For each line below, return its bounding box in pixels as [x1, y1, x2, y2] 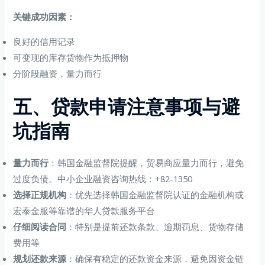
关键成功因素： [13, 11, 76, 23]
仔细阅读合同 [13, 220, 67, 232]
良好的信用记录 [13, 35, 76, 47]
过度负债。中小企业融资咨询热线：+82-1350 [13, 172, 193, 185]
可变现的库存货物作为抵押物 [13, 51, 129, 63]
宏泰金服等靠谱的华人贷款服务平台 [13, 204, 156, 216]
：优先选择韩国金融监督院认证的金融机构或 [66, 188, 244, 201]
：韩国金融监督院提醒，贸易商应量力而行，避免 [49, 156, 244, 169]
